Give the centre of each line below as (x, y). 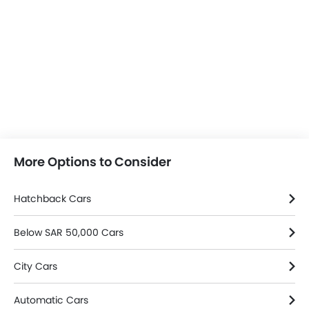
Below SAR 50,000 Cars (69, 233)
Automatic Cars (51, 300)
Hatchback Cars (52, 199)
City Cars (36, 267)
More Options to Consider (92, 162)
